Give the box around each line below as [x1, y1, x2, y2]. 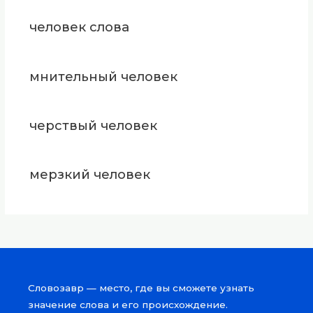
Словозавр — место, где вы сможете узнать [28, 282, 255, 293]
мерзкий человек [29, 166, 150, 183]
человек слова [29, 19, 129, 36]
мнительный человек [29, 68, 177, 85]
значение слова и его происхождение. [28, 298, 228, 310]
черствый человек [29, 117, 157, 133]
